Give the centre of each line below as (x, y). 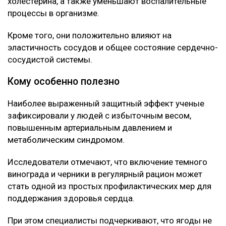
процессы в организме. (53, 13)
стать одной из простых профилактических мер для (109, 186)
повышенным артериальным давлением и (90, 128)
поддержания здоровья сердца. (71, 199)
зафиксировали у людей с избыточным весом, (99, 116)
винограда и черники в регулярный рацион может (105, 174)
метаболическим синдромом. (66, 140)
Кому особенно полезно (64, 82)
